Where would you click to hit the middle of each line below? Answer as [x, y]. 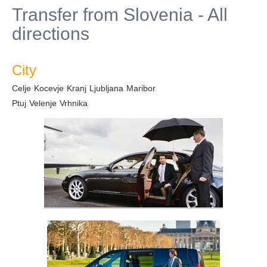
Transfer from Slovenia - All [120, 15]
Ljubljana [106, 88]
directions [51, 34]
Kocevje [49, 88]
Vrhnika [74, 103]
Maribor [141, 88]
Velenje [43, 103]
